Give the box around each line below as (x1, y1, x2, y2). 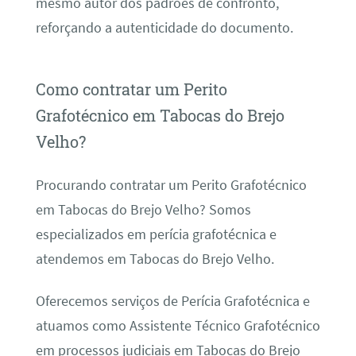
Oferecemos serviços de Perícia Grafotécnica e (35, 292, 310, 310)
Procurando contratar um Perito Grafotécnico (35, 176, 307, 194)
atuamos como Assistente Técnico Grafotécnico (35, 316, 320, 335)
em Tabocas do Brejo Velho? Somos (35, 200, 251, 219)
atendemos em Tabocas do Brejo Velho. (35, 250, 274, 268)
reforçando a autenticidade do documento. (35, 19, 293, 37)
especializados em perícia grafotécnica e (35, 225, 277, 243)
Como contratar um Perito (35, 79, 227, 100)
